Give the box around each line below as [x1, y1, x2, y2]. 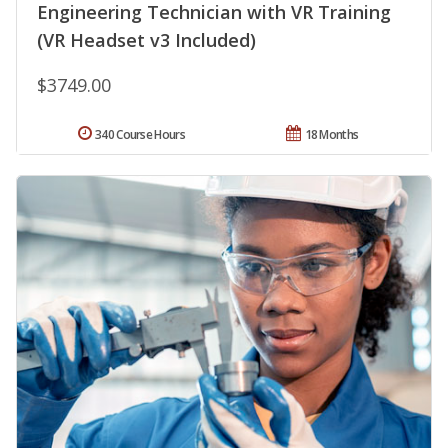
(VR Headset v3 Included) [37, 28, 256, 53]
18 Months [304, 126, 359, 144]
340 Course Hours [95, 126, 185, 144]
